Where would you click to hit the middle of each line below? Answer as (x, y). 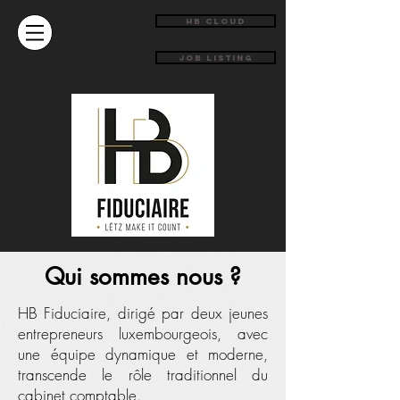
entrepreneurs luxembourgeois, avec (143, 333)
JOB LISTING (216, 58)
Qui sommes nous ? (143, 277)
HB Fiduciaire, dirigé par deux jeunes (143, 313)
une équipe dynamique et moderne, (143, 354)
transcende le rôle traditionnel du (143, 375)
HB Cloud (216, 21)
